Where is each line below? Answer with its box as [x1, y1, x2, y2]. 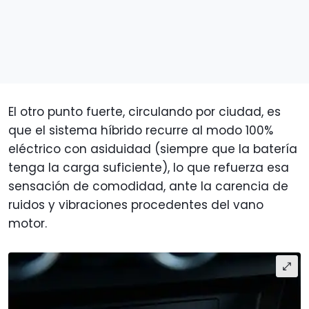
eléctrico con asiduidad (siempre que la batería [8, 140, 297, 157]
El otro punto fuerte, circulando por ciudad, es [8, 103, 281, 120]
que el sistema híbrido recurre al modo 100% [8, 121, 273, 139]
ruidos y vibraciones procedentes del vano [8, 196, 263, 213]
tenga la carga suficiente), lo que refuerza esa [8, 159, 289, 176]
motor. [8, 215, 47, 232]
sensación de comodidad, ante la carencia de [8, 177, 288, 195]
